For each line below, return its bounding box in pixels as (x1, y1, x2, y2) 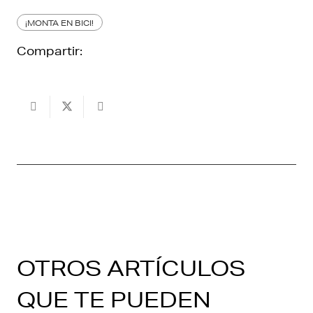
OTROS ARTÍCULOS (17, 254, 245, 281)
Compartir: (17, 43, 82, 59)
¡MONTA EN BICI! (25, 17, 94, 28)
